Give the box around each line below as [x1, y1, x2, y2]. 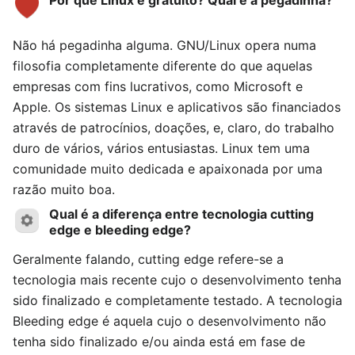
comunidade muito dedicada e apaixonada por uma [13, 161, 323, 177]
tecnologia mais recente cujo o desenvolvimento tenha [13, 272, 342, 288]
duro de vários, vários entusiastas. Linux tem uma [13, 140, 310, 156]
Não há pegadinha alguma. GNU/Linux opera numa [13, 37, 316, 53]
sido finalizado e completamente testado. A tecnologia [13, 292, 342, 308]
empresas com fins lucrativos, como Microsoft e [13, 78, 303, 94]
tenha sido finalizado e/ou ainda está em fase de [13, 334, 305, 349]
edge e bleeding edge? [48, 222, 191, 238]
